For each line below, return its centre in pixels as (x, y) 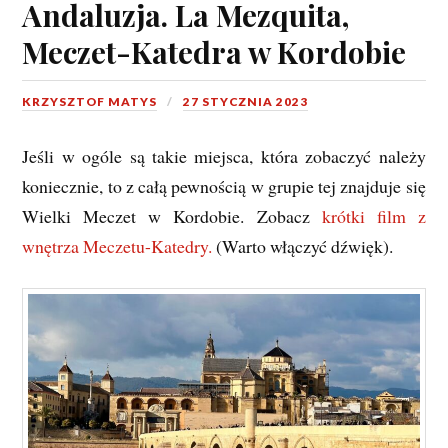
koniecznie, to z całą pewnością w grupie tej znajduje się (224, 186)
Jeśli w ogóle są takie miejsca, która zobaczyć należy (224, 156)
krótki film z (374, 216)
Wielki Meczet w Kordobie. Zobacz (172, 216)
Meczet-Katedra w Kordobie (214, 51)
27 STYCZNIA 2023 (246, 101)
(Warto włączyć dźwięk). (303, 246)
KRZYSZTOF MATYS (90, 101)
